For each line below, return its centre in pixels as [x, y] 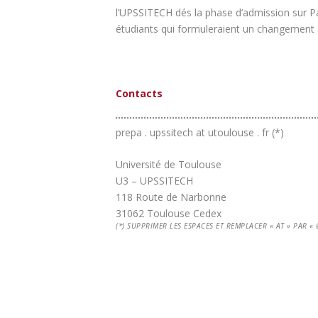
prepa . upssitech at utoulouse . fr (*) [200, 132]
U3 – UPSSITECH [154, 181]
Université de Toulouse [169, 165]
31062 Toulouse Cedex [169, 214]
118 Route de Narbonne [171, 197]
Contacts [139, 93]
